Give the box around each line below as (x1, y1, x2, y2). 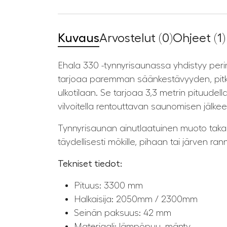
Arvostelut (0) (99, 32, 173, 45)
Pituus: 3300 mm (74, 181, 143, 191)
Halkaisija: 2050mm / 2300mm (74, 195, 198, 204)
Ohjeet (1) (173, 32, 225, 45)
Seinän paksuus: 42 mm (74, 208, 171, 218)
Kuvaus (58, 32, 99, 45)
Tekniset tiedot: (58, 159, 122, 169)
